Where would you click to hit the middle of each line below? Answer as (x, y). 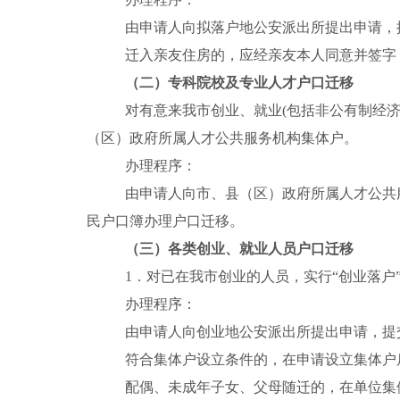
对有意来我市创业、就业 (203, 110)
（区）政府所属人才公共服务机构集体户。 (222, 137)
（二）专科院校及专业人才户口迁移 (239, 82)
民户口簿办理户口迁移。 (165, 221)
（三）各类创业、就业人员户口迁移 (239, 248)
